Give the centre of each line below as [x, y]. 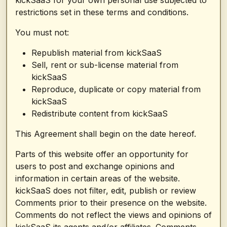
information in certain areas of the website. [98, 178]
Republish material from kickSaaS [97, 53]
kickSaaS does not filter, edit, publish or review [106, 191]
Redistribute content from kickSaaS [100, 113]
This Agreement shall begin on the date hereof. [106, 134]
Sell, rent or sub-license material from [105, 65]
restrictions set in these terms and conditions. [102, 12]
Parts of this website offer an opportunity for [102, 154]
